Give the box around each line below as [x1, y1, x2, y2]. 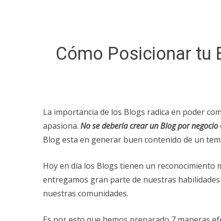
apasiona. [43, 120, 80, 131]
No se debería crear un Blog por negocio [80, 120, 218, 131]
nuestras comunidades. [43, 187, 128, 199]
